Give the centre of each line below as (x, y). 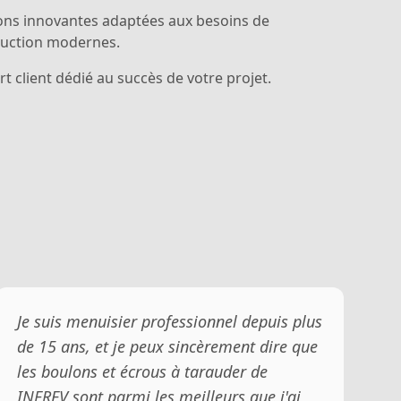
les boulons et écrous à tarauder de (142, 371)
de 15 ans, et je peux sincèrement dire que (167, 346)
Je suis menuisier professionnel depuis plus (169, 321)
